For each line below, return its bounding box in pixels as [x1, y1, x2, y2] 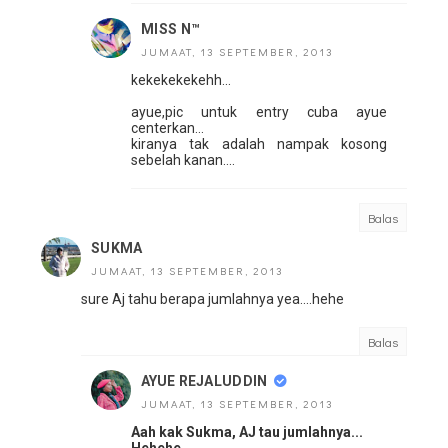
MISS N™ [141, 21, 201, 38]
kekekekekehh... [131, 72, 231, 89]
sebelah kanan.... [131, 152, 235, 169]
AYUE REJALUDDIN [141, 373, 268, 390]
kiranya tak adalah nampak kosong [131, 136, 387, 153]
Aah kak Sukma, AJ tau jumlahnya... [131, 424, 363, 441]
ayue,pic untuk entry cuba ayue [131, 104, 387, 121]
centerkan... [131, 120, 204, 137]
